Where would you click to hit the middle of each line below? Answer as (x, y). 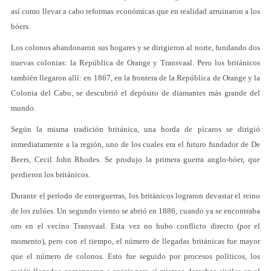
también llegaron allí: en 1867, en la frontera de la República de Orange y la (135, 78)
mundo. (23, 108)
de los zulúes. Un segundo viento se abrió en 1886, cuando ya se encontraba (135, 211)
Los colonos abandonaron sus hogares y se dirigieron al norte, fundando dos (135, 47)
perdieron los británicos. (51, 175)
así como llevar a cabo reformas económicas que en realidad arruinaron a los (135, 11)
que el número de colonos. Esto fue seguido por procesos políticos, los (135, 256)
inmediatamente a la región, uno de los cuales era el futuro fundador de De (135, 144)
